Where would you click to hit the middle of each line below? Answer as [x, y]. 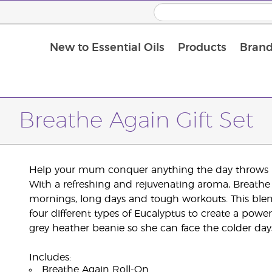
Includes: [50, 257]
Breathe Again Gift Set [136, 121]
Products [202, 48]
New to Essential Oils [107, 48]
